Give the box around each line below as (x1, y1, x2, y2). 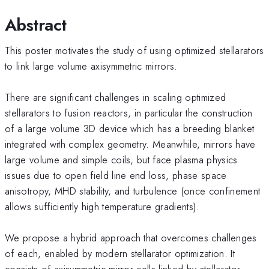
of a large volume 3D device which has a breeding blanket (5, 121, 255, 136)
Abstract (5, 12, 67, 37)
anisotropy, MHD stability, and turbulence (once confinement (5, 183, 261, 198)
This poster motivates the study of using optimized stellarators (5, 43, 264, 58)
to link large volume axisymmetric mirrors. (5, 58, 178, 73)
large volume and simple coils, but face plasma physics (5, 152, 238, 167)
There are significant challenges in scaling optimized (5, 89, 226, 104)
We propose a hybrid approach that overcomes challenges (5, 230, 257, 245)
